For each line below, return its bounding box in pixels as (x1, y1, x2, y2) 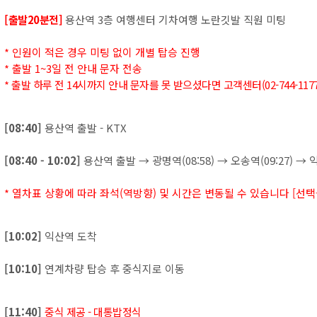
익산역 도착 (42, 229, 97, 243)
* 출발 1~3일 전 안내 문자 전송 (4, 61, 142, 76)
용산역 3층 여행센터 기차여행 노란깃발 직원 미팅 (62, 12, 286, 27)
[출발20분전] (4, 12, 62, 27)
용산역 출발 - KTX (42, 120, 127, 135)
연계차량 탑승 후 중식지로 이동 (42, 261, 185, 276)
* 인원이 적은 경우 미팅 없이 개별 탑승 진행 (4, 45, 200, 59)
